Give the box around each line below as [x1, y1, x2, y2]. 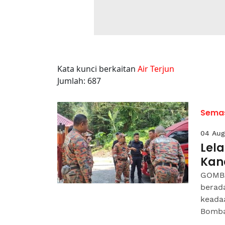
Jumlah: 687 [57, 75, 101, 86]
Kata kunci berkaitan [57, 63, 138, 74]
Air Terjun [138, 63, 174, 74]
